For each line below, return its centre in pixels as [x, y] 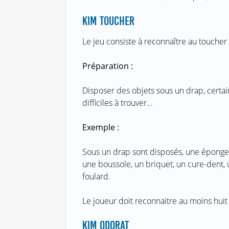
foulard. [96, 177]
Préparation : [107, 66]
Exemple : [100, 128]
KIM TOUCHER [108, 21]
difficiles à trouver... [117, 103]
